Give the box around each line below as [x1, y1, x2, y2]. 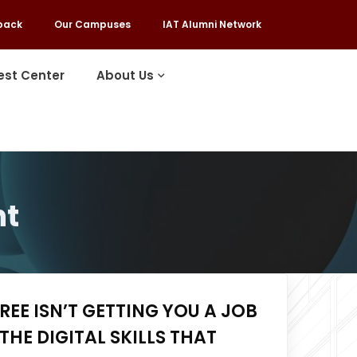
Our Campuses [53, 18, 131, 31]
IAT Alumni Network [162, 18, 261, 31]
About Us [96, 67, 155, 84]
